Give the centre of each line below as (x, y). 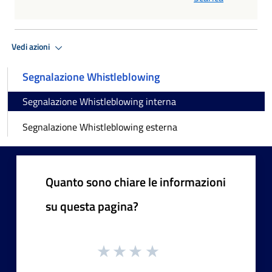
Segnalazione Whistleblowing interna (99, 101)
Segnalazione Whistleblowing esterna (100, 127)
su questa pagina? (92, 206)
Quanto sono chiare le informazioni (136, 182)
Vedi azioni (32, 47)
